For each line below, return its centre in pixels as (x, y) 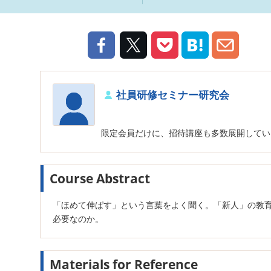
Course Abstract (100, 178)
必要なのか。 (78, 218)
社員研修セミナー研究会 (173, 94)
